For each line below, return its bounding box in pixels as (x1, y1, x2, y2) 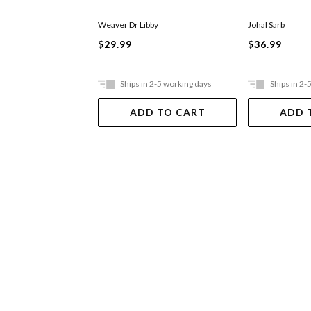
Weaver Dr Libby (98, 19, 159, 31)
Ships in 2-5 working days (120, 78, 212, 89)
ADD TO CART (129, 106, 205, 118)
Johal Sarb (248, 19, 285, 31)
